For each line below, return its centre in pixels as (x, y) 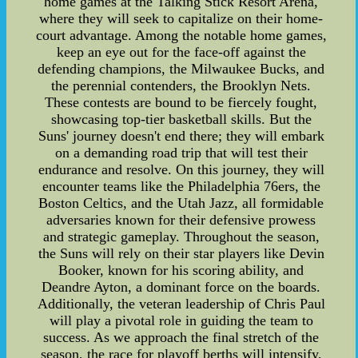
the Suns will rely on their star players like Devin (181, 253)
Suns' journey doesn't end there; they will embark (181, 135)
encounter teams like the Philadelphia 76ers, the (181, 186)
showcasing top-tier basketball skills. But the (181, 119)
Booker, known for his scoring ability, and (181, 270)
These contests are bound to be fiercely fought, (181, 102)
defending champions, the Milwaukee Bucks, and (181, 68)
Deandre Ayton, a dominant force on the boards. (181, 286)
